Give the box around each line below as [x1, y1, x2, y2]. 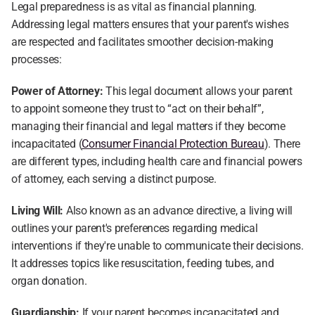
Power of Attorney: [11, 84, 103, 98]
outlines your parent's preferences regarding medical [11, 221, 258, 235]
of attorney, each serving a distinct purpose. [11, 172, 217, 186]
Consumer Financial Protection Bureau [82, 137, 264, 150]
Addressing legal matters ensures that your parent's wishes [11, 18, 289, 31]
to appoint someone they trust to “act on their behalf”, [11, 102, 264, 115]
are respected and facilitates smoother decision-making [11, 35, 274, 49]
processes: [11, 53, 62, 66]
